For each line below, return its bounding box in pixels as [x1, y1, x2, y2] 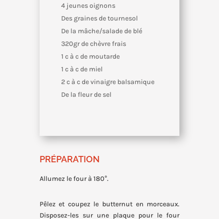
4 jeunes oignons [61, 1, 115, 10]
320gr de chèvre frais [61, 40, 126, 48]
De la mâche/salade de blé [61, 27, 142, 36]
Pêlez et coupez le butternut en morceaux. [39, 200, 180, 209]
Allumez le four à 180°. [39, 175, 109, 183]
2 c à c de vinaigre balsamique [61, 78, 154, 87]
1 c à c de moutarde [61, 52, 120, 61]
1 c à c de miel [61, 65, 103, 74]
